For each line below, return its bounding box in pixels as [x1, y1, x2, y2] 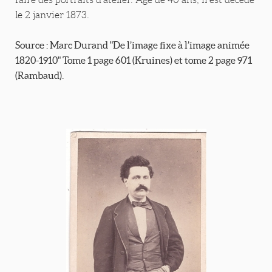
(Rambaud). [15, 70, 64, 81]
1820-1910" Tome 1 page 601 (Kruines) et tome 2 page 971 [15, 55, 252, 66]
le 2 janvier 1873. [15, 10, 89, 21]
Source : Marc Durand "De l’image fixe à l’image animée [15, 39, 250, 51]
